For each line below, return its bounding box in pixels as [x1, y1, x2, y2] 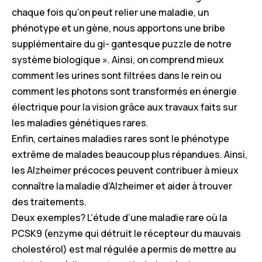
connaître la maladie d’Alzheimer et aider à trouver [12, 179, 232, 192]
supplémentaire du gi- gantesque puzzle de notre [12, 37, 232, 50]
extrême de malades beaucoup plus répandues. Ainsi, [12, 147, 247, 161]
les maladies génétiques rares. [12, 116, 149, 129]
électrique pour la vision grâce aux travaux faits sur [12, 100, 237, 113]
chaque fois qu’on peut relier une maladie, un [12, 5, 209, 19]
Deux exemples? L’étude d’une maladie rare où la [12, 211, 227, 224]
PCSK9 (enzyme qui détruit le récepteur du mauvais [12, 226, 241, 240]
